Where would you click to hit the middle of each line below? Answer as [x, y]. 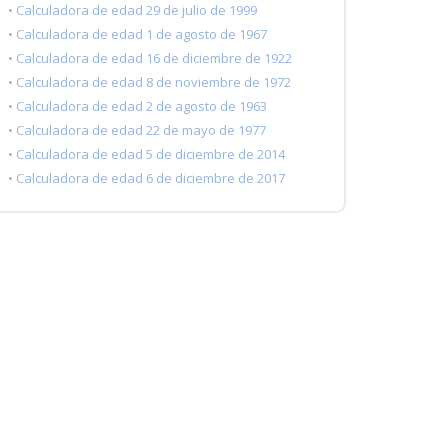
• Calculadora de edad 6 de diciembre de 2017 [146, 178]
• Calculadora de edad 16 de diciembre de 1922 [150, 58]
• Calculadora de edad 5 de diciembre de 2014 [146, 154]
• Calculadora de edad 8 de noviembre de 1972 [149, 82]
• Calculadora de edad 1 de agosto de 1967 [137, 34]
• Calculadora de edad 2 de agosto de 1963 [137, 106]
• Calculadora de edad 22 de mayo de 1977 [137, 130]
